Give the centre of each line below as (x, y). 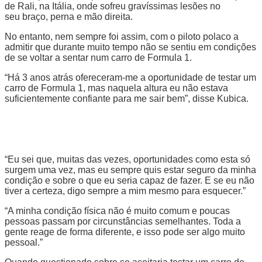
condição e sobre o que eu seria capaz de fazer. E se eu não (130, 180)
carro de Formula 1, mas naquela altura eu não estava (116, 88)
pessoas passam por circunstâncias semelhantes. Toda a (123, 221)
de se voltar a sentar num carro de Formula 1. (98, 57)
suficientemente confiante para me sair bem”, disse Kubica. (127, 98)
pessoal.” (24, 242)
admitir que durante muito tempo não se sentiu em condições (130, 47)
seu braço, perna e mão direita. (69, 16)
